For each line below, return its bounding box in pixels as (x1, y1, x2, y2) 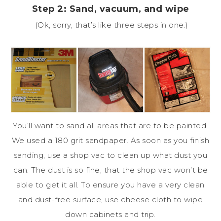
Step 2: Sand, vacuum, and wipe (32, 3, 189, 14)
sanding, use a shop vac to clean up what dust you (13, 150, 208, 160)
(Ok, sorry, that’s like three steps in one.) (33, 20, 188, 30)
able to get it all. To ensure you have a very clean (16, 180, 205, 189)
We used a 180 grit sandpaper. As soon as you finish (11, 135, 210, 145)
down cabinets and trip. (65, 209, 156, 219)
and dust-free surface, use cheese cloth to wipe (18, 194, 203, 204)
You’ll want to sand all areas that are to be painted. (13, 120, 208, 130)
